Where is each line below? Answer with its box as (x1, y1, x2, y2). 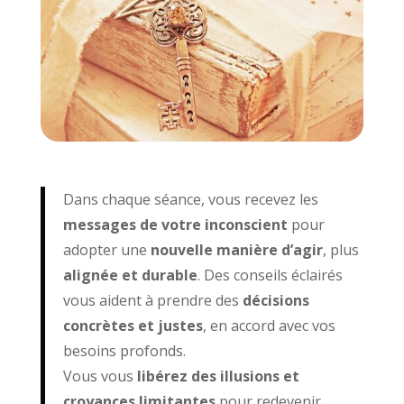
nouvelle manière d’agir (150, 240, 323, 261)
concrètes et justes (62, 316, 203, 336)
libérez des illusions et (136, 366, 299, 387)
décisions (238, 290, 309, 311)
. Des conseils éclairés (197, 265, 343, 286)
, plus (322, 240, 359, 261)
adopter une (62, 240, 151, 261)
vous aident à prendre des (62, 290, 239, 311)
